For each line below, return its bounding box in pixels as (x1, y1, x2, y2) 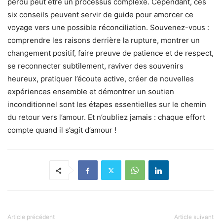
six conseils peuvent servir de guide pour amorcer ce (7, 10, 193, 20)
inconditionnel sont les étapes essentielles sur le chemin (7, 100, 206, 110)
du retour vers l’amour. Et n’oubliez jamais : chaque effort (7, 112, 205, 122)
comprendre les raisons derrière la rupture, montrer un (7, 36, 200, 45)
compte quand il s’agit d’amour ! (7, 125, 116, 135)
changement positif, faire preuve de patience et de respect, (7, 48, 214, 58)
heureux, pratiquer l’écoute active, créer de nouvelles (7, 74, 194, 84)
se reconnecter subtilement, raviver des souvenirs (7, 61, 184, 71)
